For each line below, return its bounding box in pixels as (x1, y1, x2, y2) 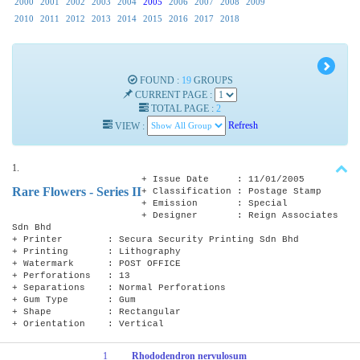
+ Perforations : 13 (12, 270, 130, 280)
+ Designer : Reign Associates (141, 210, 338, 220)
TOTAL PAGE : (149, 102, 216, 114)
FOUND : (137, 74, 182, 86)
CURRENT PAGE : (133, 88, 215, 100)
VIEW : (112, 120, 147, 132)
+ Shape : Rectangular (12, 306, 181, 317)
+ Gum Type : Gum (12, 294, 136, 305)
